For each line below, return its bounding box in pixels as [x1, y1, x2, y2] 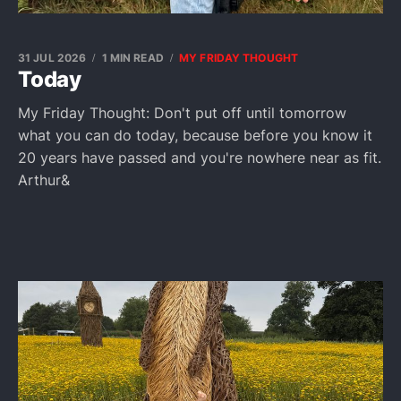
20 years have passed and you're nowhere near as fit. [18, 149, 381, 166]
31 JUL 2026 [18, 51, 87, 64]
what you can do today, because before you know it [18, 126, 372, 144]
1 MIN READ [101, 51, 164, 64]
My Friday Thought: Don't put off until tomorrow [18, 104, 346, 122]
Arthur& [18, 171, 70, 189]
